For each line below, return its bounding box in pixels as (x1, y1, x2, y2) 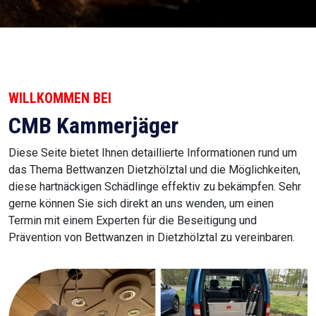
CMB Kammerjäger (8, 112, 178, 139)
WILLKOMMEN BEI (8, 90, 111, 107)
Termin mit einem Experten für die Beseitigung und (8, 214, 257, 227)
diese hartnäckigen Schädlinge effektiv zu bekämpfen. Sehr (8, 180, 301, 193)
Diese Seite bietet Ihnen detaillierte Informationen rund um (8, 146, 297, 159)
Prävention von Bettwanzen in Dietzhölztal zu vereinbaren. (8, 231, 295, 244)
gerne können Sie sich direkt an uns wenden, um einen (8, 197, 274, 210)
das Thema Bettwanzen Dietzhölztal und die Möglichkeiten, (8, 163, 300, 176)
